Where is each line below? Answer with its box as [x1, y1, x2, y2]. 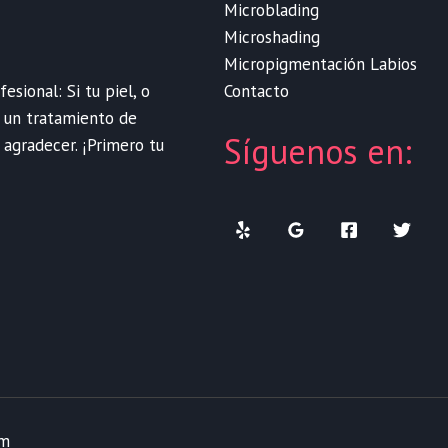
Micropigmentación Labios [224, 52, 417, 75]
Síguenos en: [224, 129, 412, 173]
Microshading [224, 25, 320, 48]
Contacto [224, 79, 289, 102]
